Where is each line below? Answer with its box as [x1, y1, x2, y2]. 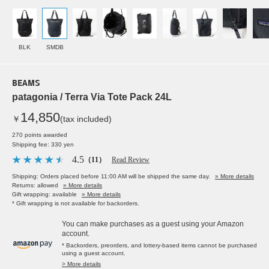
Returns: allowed [12, 182, 58, 189]
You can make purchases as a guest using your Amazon [62, 220, 244, 229]
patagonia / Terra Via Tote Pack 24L [12, 92, 172, 103]
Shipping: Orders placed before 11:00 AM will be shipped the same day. [12, 173, 210, 180]
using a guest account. [62, 250, 125, 257]
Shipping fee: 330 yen [12, 141, 74, 148]
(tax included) [60, 114, 112, 124]
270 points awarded [12, 131, 67, 139]
